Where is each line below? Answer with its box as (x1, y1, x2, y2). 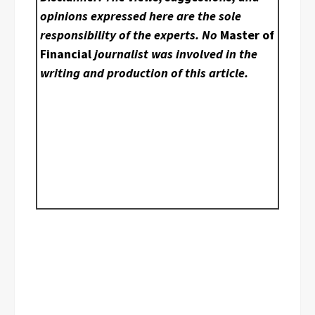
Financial (40, 46, 92, 63)
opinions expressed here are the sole (40, 8, 242, 25)
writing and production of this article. (40, 65, 249, 82)
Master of (220, 27, 275, 44)
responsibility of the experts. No (40, 27, 221, 44)
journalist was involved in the (91, 46, 258, 63)
